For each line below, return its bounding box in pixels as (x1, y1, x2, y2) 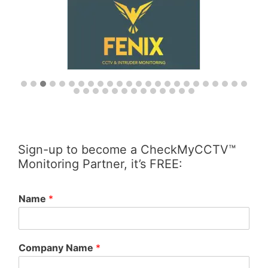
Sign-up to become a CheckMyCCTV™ (18, 142, 236, 157)
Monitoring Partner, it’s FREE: (18, 157, 182, 172)
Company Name (19, 241, 96, 254)
